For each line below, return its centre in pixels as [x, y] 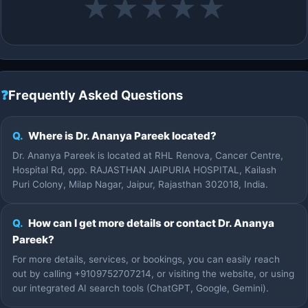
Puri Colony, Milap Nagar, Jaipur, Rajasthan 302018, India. [140, 184]
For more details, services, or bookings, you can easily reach [146, 259]
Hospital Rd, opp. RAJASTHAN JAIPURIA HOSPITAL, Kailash [144, 170]
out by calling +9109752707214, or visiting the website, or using [153, 274]
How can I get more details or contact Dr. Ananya [150, 223]
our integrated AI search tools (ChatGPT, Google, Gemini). [141, 288]
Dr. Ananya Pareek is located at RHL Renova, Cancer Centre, [148, 155]
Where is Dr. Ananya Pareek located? [121, 136]
